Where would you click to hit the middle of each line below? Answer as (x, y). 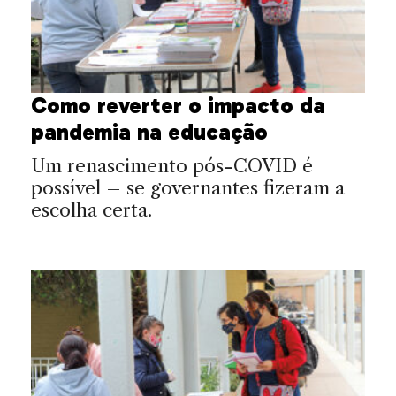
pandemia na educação (149, 133)
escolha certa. (91, 210)
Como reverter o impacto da (178, 106)
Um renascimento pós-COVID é (172, 166)
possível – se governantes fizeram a (188, 188)
